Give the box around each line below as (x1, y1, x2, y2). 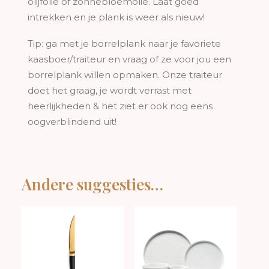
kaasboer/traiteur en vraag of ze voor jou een (28, 53, 231, 65)
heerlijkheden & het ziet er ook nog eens (28, 100, 213, 112)
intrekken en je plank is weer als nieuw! (28, 11, 205, 23)
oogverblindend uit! (28, 116, 116, 127)
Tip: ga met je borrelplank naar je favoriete (28, 38, 221, 49)
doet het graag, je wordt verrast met (28, 85, 192, 96)
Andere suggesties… (22, 174, 163, 195)
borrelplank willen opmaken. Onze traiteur (28, 69, 222, 80)
